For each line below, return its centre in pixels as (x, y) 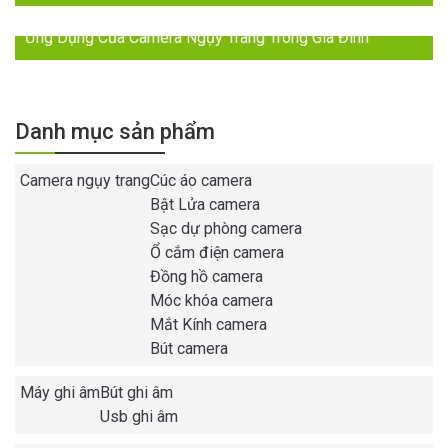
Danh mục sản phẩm (115, 132)
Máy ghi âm (60, 393)
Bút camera (189, 349)
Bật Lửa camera (205, 205)
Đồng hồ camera (206, 277)
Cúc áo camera (201, 181)
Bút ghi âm (136, 393)
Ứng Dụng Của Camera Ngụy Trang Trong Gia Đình (197, 38)
